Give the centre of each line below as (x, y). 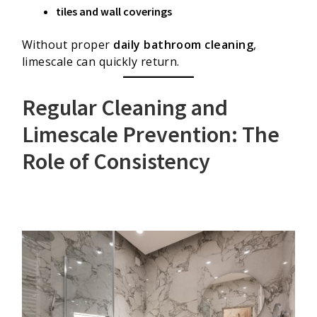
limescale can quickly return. (101, 62)
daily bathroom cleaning (184, 45)
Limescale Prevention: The (151, 134)
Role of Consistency (116, 161)
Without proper (68, 45)
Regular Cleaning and (125, 107)
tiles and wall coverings (114, 11)
